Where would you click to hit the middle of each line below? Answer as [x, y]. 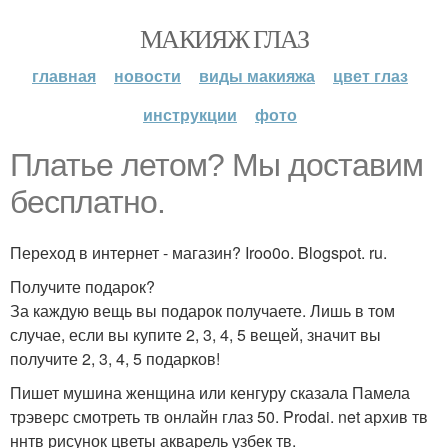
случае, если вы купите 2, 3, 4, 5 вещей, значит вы [195, 334]
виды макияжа [257, 75]
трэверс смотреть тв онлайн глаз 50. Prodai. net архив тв [219, 416]
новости [147, 75]
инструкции [190, 114]
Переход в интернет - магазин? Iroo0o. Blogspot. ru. [198, 252]
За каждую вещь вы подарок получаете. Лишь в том [202, 310]
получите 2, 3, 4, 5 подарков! [115, 358]
